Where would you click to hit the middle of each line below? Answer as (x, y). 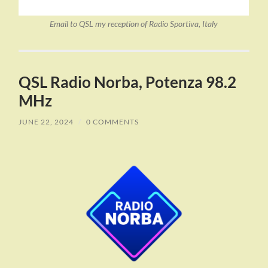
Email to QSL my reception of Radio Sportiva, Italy (134, 24)
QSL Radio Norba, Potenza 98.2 (128, 82)
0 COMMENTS (113, 122)
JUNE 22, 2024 (46, 122)
